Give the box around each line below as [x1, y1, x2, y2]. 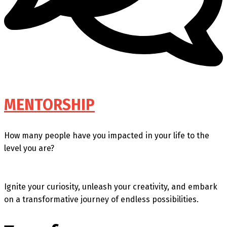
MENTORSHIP [4, 95, 95, 114]
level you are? [4, 143, 54, 153]
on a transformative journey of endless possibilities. [4, 194, 199, 204]
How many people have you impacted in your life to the [4, 130, 209, 140]
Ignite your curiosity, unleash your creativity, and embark [4, 181, 217, 192]
